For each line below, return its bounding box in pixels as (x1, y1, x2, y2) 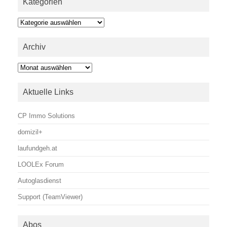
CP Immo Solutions (18, 111, 75, 120)
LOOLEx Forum (18, 160, 64, 168)
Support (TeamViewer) (18, 193, 83, 201)
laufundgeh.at (18, 144, 57, 152)
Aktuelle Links (23, 87, 73, 96)
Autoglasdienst (18, 176, 61, 184)
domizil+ (18, 128, 43, 136)
